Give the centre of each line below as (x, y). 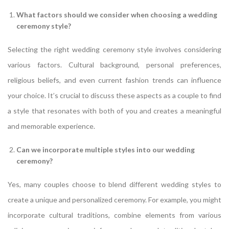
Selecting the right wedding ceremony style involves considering (114, 49)
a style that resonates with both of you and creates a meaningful (114, 110)
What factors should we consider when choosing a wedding (117, 14)
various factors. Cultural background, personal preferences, (114, 64)
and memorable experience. (51, 126)
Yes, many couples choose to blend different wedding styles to (114, 184)
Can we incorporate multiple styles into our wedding (106, 149)
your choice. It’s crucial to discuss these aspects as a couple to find (114, 95)
